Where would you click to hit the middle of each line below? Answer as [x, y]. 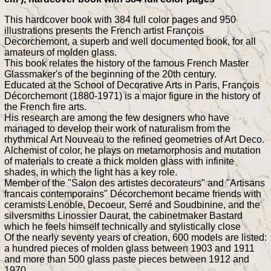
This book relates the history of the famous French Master [126, 63]
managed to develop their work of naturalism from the [117, 128]
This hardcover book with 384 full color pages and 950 [120, 19]
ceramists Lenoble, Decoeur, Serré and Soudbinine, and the [132, 204]
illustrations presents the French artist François [104, 30]
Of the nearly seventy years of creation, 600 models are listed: [135, 237]
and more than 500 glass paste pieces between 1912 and [127, 259]
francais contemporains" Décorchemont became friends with [133, 194]
